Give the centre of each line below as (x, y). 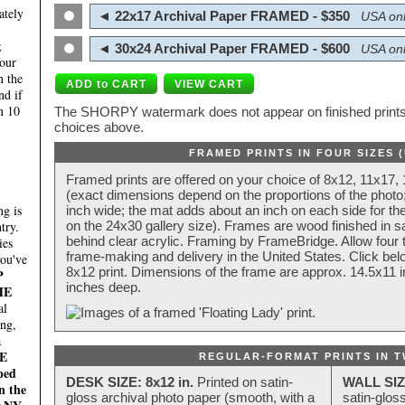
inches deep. (104, 287)
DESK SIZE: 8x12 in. (130, 382)
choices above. (99, 127)
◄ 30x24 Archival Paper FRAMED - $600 (222, 49)
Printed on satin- (243, 382)
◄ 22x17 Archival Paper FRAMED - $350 (222, 16)
